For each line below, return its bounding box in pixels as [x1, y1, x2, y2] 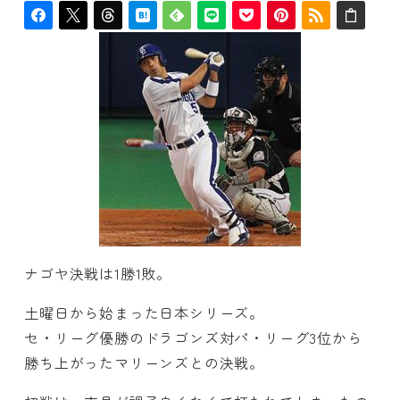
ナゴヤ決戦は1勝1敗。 [24, 262, 171, 285]
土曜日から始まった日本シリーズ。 [24, 302, 264, 324]
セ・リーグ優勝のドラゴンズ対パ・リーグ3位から [24, 327, 362, 349]
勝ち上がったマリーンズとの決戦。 [24, 352, 264, 374]
